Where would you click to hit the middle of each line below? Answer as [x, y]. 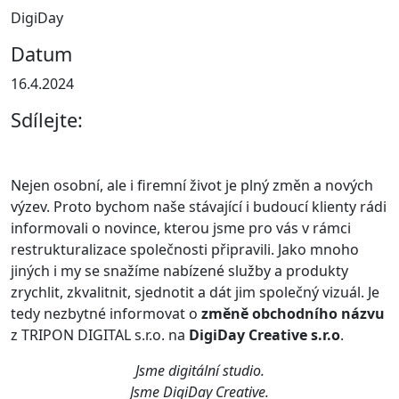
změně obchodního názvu [293, 313]
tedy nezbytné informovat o [106, 313]
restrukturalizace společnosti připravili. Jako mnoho [185, 249]
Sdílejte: [47, 119]
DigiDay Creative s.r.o [265, 334]
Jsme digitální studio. [199, 370]
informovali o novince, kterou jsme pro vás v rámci [181, 228]
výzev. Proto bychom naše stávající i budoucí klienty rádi [199, 206]
